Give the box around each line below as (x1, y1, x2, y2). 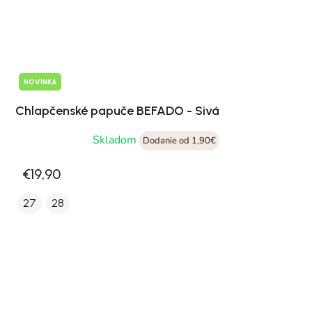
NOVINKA (24, 77, 56, 86)
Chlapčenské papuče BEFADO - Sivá (15, 102, 219, 118)
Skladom (93, 132, 139, 148)
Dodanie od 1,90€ (143, 134, 216, 147)
